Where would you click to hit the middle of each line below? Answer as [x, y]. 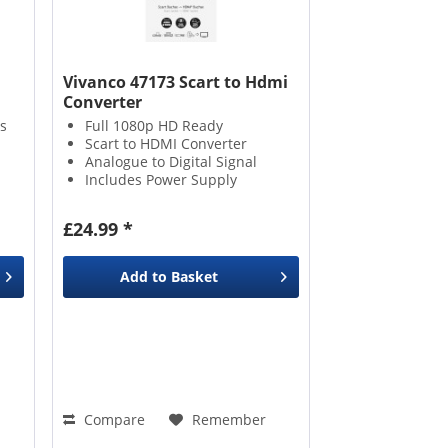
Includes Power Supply [160, 179]
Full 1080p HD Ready [153, 125]
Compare [112, 419]
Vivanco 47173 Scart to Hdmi [175, 81]
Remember [228, 419]
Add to [143, 276]
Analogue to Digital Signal [170, 161]
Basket [194, 276]
